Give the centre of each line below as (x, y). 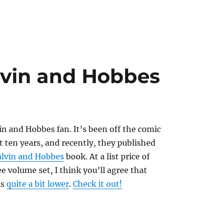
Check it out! (97, 184)
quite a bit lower (37, 184)
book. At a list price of (107, 156)
